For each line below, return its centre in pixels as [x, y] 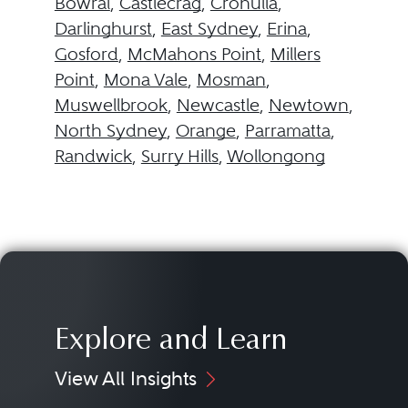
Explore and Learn [171, 342]
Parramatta [287, 130]
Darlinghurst [103, 28]
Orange [205, 130]
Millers [295, 54]
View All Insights [125, 378]
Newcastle [218, 105]
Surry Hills [179, 156]
